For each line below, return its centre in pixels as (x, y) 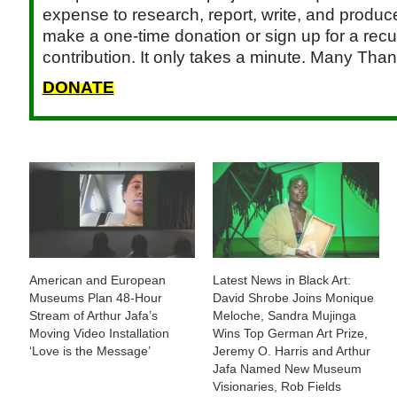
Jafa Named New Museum (288, 368)
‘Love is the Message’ (90, 350)
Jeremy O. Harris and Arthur (292, 350)
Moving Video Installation (99, 333)
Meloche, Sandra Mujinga (285, 315)
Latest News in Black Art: (282, 280)
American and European (97, 280)
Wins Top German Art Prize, (291, 333)
